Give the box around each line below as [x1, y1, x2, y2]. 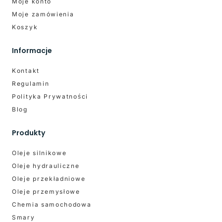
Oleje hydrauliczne [12, 162, 80, 169]
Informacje [12, 45, 52, 55]
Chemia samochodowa [12, 200, 92, 208]
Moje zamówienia [12, 10, 74, 18]
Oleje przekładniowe [12, 174, 86, 182]
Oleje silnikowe [12, 149, 67, 157]
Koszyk [12, 23, 38, 31]
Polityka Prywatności [12, 92, 88, 100]
